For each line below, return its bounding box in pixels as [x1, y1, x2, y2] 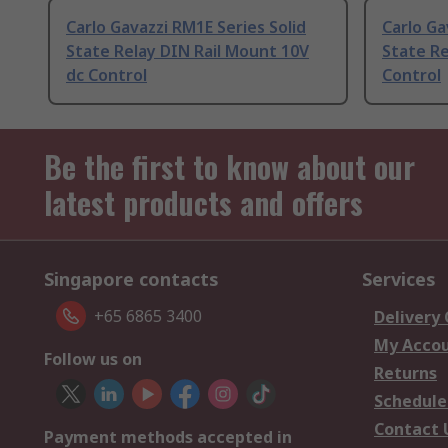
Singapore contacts [44, 267, 219, 292]
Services [362, 267, 436, 292]
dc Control [66, 64, 147, 87]
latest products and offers [44, 180, 363, 226]
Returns [374, 362, 437, 385]
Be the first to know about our [44, 144, 415, 190]
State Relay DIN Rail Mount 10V [66, 40, 309, 63]
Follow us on [44, 348, 142, 371]
